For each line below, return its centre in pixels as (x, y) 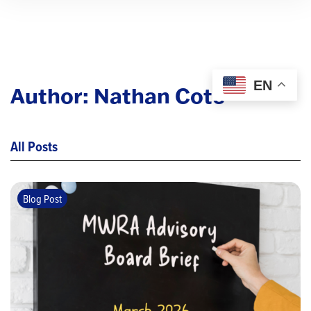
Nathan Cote (159, 95)
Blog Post (42, 199)
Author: (52, 95)
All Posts (34, 146)
